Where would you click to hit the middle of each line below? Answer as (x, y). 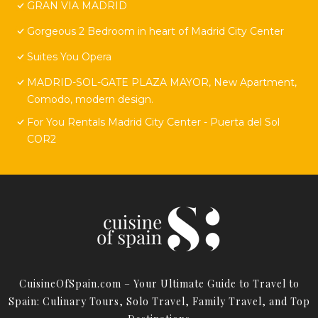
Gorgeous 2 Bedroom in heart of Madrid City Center (155, 31)
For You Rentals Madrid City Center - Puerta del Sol (153, 122)
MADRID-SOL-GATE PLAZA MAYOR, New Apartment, (162, 82)
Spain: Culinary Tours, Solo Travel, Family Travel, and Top (159, 301)
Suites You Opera (69, 56)
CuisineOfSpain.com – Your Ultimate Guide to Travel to (159, 283)
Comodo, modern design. (90, 99)
